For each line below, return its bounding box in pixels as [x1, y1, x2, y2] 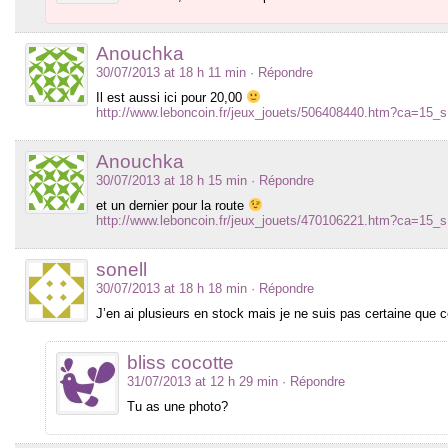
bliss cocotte [127, 351, 234, 373]
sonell [96, 258, 147, 280]
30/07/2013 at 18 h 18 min [96, 280, 247, 296]
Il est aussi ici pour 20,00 [96, 89, 246, 105]
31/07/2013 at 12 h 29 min [127, 373, 278, 389]
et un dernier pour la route [96, 197, 248, 213]
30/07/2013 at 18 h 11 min [96, 64, 246, 80]
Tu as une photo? [127, 398, 228, 414]
